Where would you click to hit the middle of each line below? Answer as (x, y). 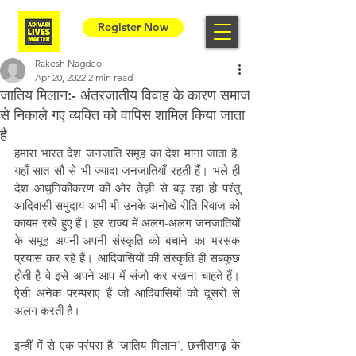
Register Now (133, 27)
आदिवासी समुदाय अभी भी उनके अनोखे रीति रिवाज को (127, 205)
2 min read (110, 77)
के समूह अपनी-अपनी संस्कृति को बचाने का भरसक (127, 240)
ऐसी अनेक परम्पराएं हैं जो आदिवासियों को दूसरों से (127, 293)
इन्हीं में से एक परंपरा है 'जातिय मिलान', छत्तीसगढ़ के (127, 345)
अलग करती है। (47, 310)
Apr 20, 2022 (60, 77)
